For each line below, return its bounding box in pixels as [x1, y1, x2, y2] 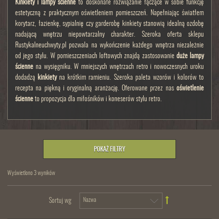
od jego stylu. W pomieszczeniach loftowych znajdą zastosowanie [15, 53, 176, 60]
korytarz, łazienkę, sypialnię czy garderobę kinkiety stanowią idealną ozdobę [15, 21, 204, 27]
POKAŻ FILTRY [94, 147, 125, 153]
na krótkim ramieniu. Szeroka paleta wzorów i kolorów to [57, 74, 204, 81]
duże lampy [176, 53, 204, 60]
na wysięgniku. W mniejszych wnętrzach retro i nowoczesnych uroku [33, 64, 204, 70]
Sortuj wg [48, 197, 71, 205]
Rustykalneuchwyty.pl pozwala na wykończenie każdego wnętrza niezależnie [15, 42, 204, 49]
